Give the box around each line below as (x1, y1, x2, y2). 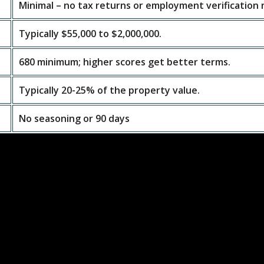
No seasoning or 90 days (18, 112, 130, 126)
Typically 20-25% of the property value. (18, 84, 200, 97)
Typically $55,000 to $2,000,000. (18, 27, 161, 41)
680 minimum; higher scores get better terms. (18, 55, 230, 69)
